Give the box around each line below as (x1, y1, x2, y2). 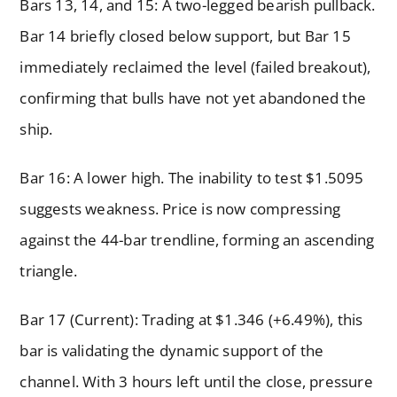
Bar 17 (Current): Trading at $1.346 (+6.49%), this (19, 309, 363, 331)
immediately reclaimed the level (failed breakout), (19, 57, 371, 78)
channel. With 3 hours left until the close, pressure (19, 371, 373, 393)
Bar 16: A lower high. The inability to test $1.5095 (19, 167, 364, 189)
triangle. (19, 261, 78, 282)
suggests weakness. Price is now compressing (19, 198, 341, 220)
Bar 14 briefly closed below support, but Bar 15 (19, 26, 351, 47)
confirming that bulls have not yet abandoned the (19, 88, 367, 109)
